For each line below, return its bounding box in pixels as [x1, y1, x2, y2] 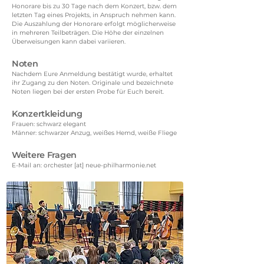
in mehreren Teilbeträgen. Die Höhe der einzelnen [12, 29, 164, 37]
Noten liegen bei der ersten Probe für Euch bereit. [12, 88, 164, 95]
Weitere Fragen [12, 150, 77, 160]
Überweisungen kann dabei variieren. [12, 38, 126, 45]
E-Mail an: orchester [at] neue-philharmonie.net [12, 161, 156, 169]
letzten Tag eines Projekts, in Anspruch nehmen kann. [12, 11, 176, 19]
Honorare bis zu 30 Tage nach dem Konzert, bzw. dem [12, 2, 177, 10]
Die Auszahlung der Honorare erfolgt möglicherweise [12, 20, 176, 28]
